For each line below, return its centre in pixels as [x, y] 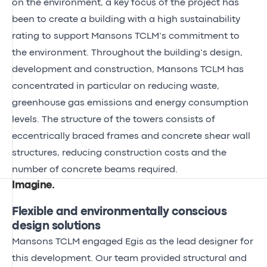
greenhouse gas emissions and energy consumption [130, 103]
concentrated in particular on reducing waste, [116, 86]
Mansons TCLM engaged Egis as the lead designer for [133, 242]
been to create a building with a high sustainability [126, 19]
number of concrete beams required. [95, 170]
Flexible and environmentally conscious [119, 212]
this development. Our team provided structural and [129, 258]
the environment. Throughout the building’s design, [127, 53]
